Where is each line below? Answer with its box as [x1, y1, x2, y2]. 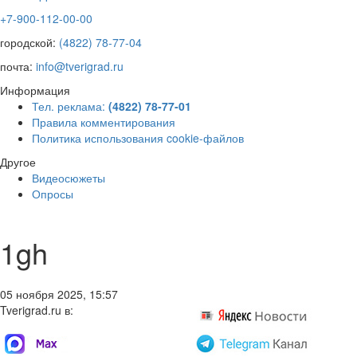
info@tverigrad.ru [36, 57, 124, 74]
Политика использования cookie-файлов [32, 129, 244, 146]
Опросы [32, 185, 73, 202]
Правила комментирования [32, 113, 175, 130]
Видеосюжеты [32, 169, 105, 186]
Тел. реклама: [32, 97, 108, 114]
